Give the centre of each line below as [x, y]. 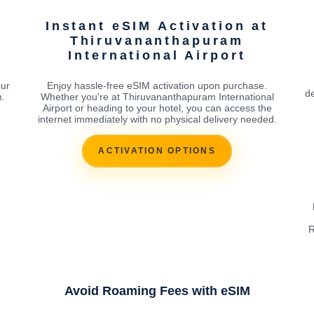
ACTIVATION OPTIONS [157, 151]
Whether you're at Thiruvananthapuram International [157, 96]
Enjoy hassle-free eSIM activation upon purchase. [157, 85]
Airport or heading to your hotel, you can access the [157, 108]
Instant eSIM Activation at [157, 26]
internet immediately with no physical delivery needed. [157, 119]
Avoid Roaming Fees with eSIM [157, 291]
